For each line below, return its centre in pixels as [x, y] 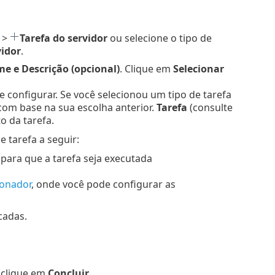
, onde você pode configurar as [103, 184]
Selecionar [198, 69]
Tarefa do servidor [63, 38]
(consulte [210, 108]
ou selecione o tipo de [159, 38]
